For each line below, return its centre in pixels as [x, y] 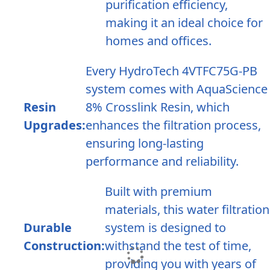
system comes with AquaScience [176, 89]
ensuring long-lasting [144, 143]
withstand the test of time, [178, 246]
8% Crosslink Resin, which [157, 107]
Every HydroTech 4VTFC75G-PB [171, 71]
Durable [47, 228]
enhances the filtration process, [173, 125]
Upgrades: [54, 125]
